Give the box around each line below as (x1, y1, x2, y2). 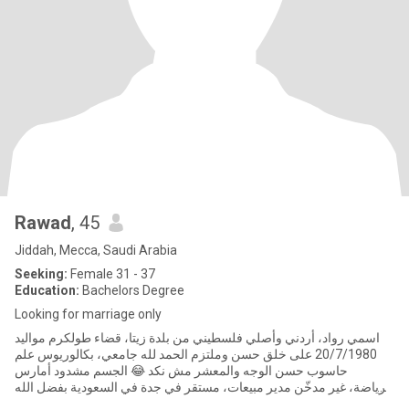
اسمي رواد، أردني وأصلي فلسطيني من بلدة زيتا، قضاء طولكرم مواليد (15, 330, 380, 345)
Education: (15, 283, 79, 298)
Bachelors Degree (79, 283, 184, 298)
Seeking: (15, 267, 68, 281)
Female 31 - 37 (68, 267, 155, 281)
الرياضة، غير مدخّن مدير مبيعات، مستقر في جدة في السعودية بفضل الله (15, 380, 393, 394)
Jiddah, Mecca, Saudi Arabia (15, 243, 177, 257)
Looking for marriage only (15, 307, 162, 321)
